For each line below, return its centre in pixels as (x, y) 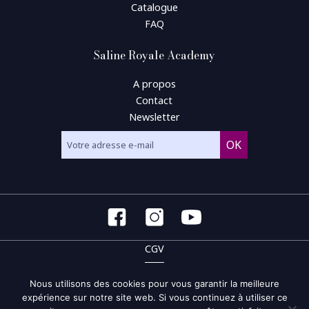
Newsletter (154, 117)
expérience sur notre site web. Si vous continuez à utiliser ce (154, 297)
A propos (154, 84)
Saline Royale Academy (154, 56)
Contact (154, 101)
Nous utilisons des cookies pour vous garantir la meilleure (154, 283)
